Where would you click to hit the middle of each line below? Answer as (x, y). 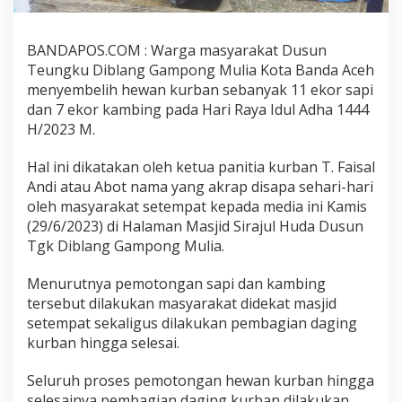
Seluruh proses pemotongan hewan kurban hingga (201, 381)
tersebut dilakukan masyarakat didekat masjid (182, 304)
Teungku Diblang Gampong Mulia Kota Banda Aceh (201, 70)
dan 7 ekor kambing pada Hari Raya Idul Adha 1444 (198, 110)
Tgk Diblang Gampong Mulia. (126, 246)
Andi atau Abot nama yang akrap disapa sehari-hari (200, 187)
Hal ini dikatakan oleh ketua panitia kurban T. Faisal (201, 167)
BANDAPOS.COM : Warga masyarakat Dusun (177, 51)
